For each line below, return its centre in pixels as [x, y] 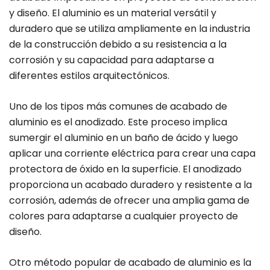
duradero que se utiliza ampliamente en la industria [130, 29]
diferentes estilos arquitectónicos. [89, 76]
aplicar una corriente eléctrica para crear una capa [132, 154]
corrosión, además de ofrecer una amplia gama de [129, 201]
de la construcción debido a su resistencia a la [118, 45]
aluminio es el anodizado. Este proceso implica [118, 122]
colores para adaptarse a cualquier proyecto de [124, 216]
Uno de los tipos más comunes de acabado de [118, 107]
